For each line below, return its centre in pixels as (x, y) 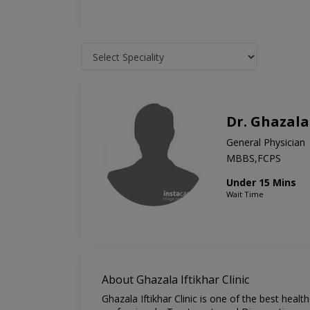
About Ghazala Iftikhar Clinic (175, 280)
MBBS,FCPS (254, 158)
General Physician (266, 143)
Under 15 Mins (261, 183)
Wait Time (245, 194)
